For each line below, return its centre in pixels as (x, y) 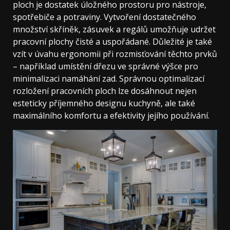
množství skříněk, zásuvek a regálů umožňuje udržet (114, 29)
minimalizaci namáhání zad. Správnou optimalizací (109, 78)
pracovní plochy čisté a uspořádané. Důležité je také (112, 41)
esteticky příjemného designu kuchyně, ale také (104, 103)
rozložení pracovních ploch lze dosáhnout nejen (105, 91)
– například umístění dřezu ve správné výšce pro (106, 66)
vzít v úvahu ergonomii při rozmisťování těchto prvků (115, 54)
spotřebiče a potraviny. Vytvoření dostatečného (104, 17)
